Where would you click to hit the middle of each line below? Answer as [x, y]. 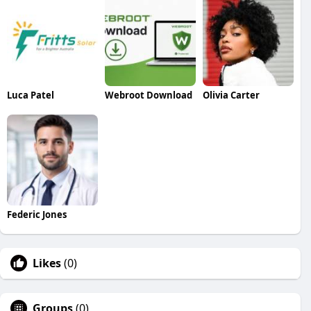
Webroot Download [148, 95]
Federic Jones [37, 215]
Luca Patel [31, 95]
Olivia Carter [231, 95]
